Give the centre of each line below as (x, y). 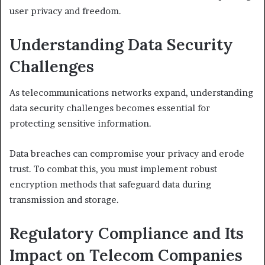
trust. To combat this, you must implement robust (113, 169)
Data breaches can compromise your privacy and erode (127, 153)
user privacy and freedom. (65, 11)
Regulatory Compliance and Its (127, 233)
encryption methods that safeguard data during (110, 184)
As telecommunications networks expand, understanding (131, 93)
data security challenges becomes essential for (110, 108)
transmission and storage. (64, 200)
